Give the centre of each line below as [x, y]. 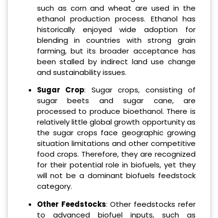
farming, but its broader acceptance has [116, 51]
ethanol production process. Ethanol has [116, 18]
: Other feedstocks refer [151, 204]
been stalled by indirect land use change [116, 61]
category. [54, 186]
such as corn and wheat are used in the [116, 8]
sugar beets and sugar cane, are [116, 101]
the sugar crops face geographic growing [116, 133]
